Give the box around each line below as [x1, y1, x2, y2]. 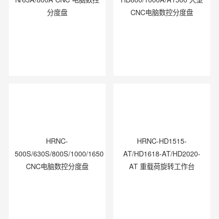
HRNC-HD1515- [136, 135, 187, 146]
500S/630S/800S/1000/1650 [14, 148, 104, 158]
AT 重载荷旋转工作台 [129, 161, 195, 171]
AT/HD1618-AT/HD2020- [123, 148, 200, 158]
